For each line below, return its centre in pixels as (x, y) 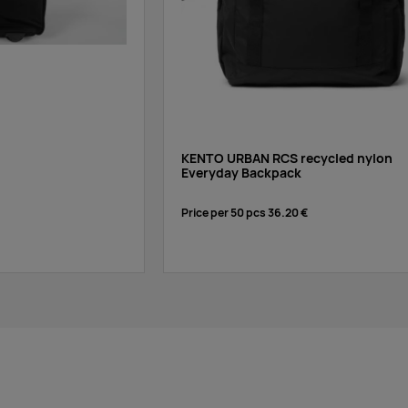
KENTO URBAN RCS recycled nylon (287, 158)
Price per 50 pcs (225, 213)
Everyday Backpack (242, 173)
